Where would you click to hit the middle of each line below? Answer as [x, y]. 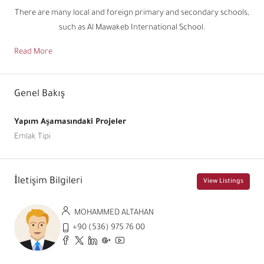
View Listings [223, 182]
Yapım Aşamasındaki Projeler [70, 123]
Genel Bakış [39, 95]
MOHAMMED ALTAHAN [113, 213]
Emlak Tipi [32, 137]
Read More [33, 52]
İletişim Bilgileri [48, 181]
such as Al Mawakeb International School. [132, 28]
